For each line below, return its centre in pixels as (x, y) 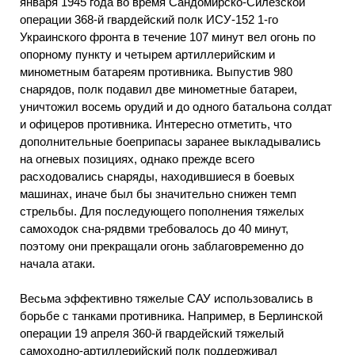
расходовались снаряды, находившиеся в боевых (157, 176)
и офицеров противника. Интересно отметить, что (156, 124)
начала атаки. (57, 263)
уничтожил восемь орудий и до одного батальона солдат (176, 106)
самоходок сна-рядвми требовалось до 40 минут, (154, 228)
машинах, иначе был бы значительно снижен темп (158, 193)
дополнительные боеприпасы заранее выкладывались (170, 141)
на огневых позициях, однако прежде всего (137, 158)
